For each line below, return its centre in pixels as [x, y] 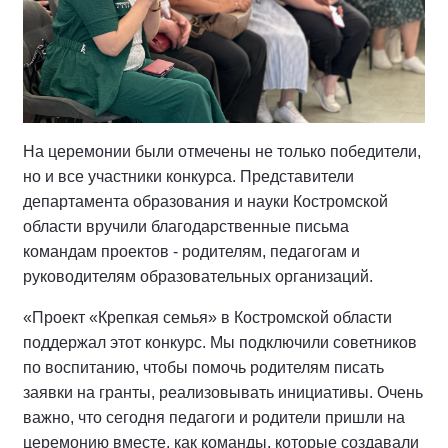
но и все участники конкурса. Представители [188, 176]
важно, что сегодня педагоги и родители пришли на [214, 417]
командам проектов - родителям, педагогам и [191, 251]
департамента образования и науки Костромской [205, 201]
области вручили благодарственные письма [186, 226]
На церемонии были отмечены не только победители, [222, 151]
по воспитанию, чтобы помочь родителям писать [203, 367]
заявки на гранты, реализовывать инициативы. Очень [223, 392]
